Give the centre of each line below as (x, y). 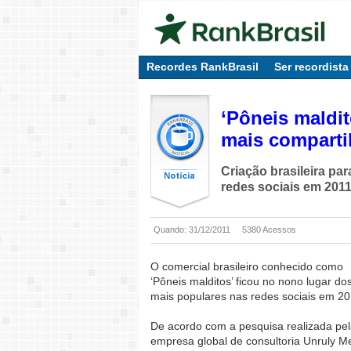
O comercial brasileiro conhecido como (247, 266)
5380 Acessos (269, 230)
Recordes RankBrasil (203, 67)
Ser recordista (311, 67)
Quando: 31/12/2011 (192, 230)
